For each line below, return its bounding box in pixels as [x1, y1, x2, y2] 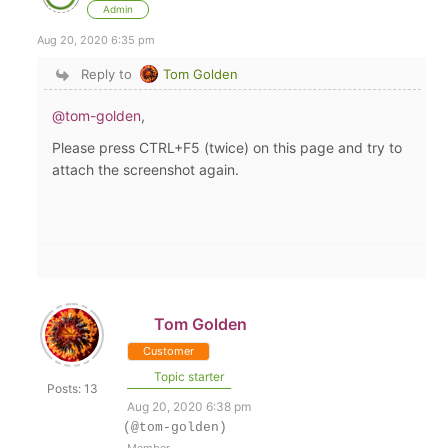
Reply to [80, 66, 132, 82]
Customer [143, 344, 195, 358]
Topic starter [151, 369, 225, 384]
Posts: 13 [46, 381, 98, 396]
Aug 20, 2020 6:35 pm [37, 33, 156, 47]
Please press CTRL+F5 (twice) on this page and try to [52, 139, 403, 156]
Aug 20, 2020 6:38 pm [127, 399, 252, 414]
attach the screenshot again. [52, 161, 244, 178]
